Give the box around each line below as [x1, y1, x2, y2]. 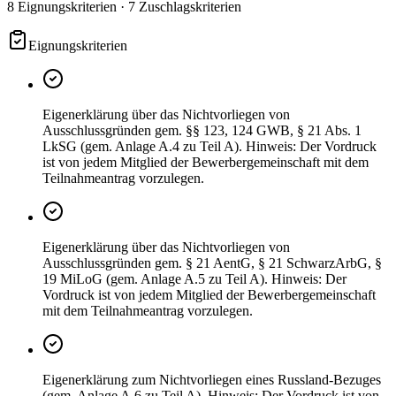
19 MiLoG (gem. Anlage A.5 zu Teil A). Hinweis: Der [42, 271, 346, 287]
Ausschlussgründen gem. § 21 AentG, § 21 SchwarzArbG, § [42, 255, 382, 271]
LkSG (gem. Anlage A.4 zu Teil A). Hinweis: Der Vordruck [42, 139, 377, 155]
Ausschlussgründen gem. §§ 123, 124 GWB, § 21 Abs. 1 [42, 123, 362, 139]
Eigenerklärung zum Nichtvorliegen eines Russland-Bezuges [42, 372, 381, 388]
